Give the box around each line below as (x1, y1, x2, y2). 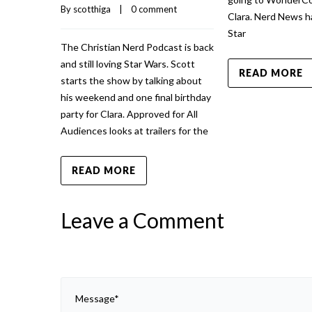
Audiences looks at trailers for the (61, 125, 208, 137)
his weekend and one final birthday (61, 91, 211, 104)
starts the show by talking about (61, 75, 202, 87)
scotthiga (73, 3, 111, 15)
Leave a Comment (61, 208, 224, 233)
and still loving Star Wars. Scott (61, 58, 195, 70)
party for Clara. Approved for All (61, 108, 198, 120)
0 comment (131, 3, 177, 15)
